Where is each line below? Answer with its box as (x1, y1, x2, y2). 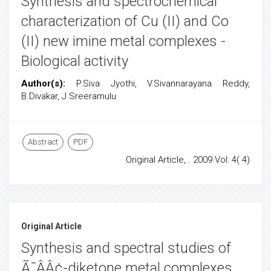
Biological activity (21, 53, 128, 70)
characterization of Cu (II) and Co (21, 13, 229, 30)
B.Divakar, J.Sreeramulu (21, 91, 116, 102)
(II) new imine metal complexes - (21, 33, 226, 50)
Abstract (28, 137, 58, 146)
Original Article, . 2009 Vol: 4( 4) (126, 154, 250, 165)
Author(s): (21, 78, 76, 89)
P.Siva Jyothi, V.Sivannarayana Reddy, (76, 78, 250, 89)
